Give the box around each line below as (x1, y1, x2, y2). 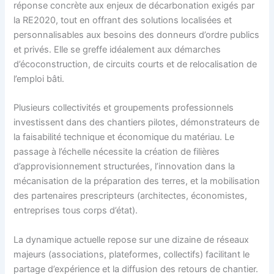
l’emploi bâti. (13, 73, 65, 84)
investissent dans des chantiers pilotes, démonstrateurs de (13, 117, 260, 128)
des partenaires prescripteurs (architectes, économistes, (13, 190, 248, 202)
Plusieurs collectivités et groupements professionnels (13, 102, 234, 114)
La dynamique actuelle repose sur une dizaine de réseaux (13, 234, 250, 245)
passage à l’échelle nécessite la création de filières (13, 146, 220, 158)
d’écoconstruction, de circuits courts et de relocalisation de (13, 58, 257, 70)
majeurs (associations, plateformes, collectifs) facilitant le (13, 248, 250, 260)
